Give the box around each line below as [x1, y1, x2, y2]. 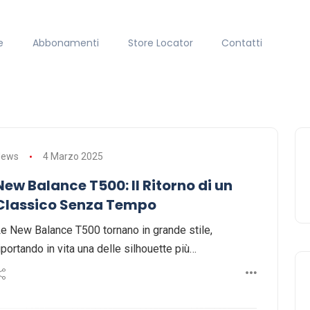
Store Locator [127, 35, 193, 50]
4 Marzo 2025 [42, 151, 103, 163]
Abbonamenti [32, 35, 99, 50]
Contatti [221, 35, 263, 50]
